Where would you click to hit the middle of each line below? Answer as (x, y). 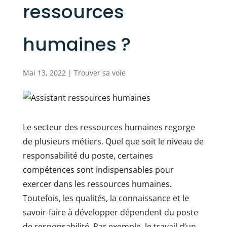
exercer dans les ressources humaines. (97, 184)
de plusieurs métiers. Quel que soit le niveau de (113, 141)
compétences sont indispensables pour (98, 170)
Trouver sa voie (100, 73)
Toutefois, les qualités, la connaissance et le (106, 198)
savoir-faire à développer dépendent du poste (110, 212)
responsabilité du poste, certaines (88, 156)
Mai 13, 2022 (44, 73)
